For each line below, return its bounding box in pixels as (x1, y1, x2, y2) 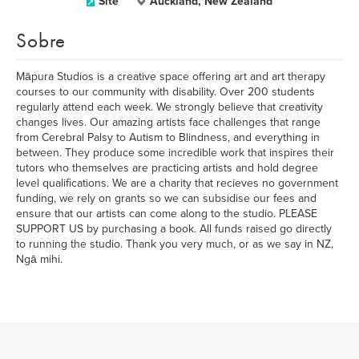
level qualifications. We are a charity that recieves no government (16, 176, 338, 190)
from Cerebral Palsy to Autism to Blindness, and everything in (16, 131, 320, 144)
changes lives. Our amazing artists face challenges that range (16, 115, 321, 129)
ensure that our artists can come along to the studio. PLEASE (16, 207, 317, 220)
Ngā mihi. (16, 252, 63, 266)
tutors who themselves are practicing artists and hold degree (16, 161, 318, 175)
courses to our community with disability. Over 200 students (16, 85, 315, 99)
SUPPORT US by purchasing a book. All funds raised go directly (16, 222, 332, 236)
